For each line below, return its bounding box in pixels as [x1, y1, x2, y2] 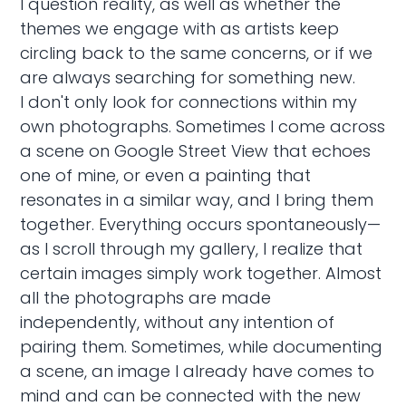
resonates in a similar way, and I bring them [20, 188, 374, 212]
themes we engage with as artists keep [20, 17, 340, 41]
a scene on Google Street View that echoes [20, 140, 372, 163]
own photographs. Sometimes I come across [20, 115, 386, 139]
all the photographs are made [20, 286, 272, 310]
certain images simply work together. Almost [20, 262, 382, 285]
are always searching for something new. [20, 66, 356, 90]
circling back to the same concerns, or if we [20, 42, 373, 65]
